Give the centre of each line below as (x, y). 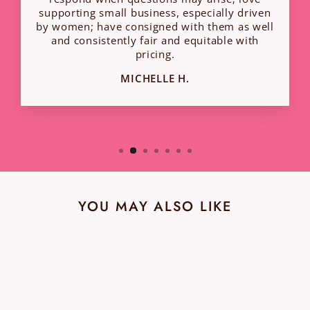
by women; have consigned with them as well (155, 26)
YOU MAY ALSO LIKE (155, 207)
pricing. (155, 54)
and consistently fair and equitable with (155, 40)
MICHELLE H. (155, 78)
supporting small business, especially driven (155, 12)
